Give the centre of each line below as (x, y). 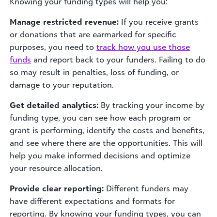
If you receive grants (159, 22)
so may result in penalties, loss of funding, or (94, 72)
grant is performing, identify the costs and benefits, (107, 130)
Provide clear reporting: (57, 188)
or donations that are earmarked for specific (93, 34)
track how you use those (143, 47)
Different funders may (146, 188)
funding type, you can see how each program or (100, 117)
